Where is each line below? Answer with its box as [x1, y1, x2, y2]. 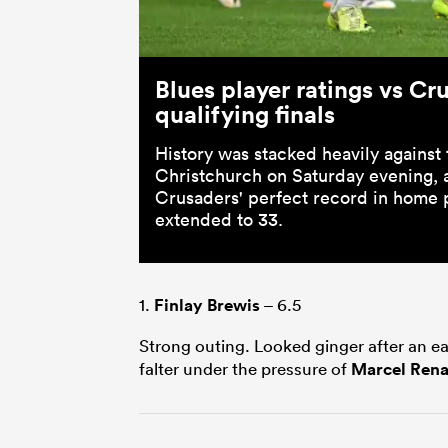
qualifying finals [155, 98, 335, 129]
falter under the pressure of [139, 357, 351, 379]
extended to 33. [155, 207, 283, 231]
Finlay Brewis [154, 293, 260, 316]
